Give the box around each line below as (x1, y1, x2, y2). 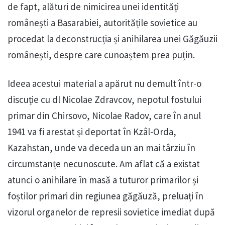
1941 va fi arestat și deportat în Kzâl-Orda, (8, 126, 176, 138)
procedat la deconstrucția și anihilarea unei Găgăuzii (8, 33, 217, 45)
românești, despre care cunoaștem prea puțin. (8, 49, 195, 61)
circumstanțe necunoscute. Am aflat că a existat (8, 158, 200, 170)
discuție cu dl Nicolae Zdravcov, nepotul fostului (8, 93, 201, 106)
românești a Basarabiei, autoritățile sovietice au (8, 17, 197, 29)
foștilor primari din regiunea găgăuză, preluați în (8, 190, 203, 202)
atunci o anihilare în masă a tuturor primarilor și (8, 174, 198, 186)
